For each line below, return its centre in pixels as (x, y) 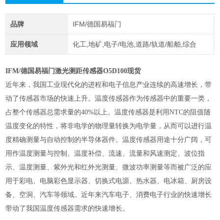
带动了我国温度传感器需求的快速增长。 (68, 209)
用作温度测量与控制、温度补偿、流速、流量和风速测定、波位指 (105, 154)
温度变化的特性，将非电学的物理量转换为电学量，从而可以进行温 (109, 126)
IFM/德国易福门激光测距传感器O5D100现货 (73, 71)
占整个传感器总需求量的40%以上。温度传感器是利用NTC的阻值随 (108, 112)
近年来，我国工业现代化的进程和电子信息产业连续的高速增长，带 (109, 85)
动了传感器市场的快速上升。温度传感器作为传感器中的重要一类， (109, 99)
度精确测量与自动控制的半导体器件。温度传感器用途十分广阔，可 (109, 140)
